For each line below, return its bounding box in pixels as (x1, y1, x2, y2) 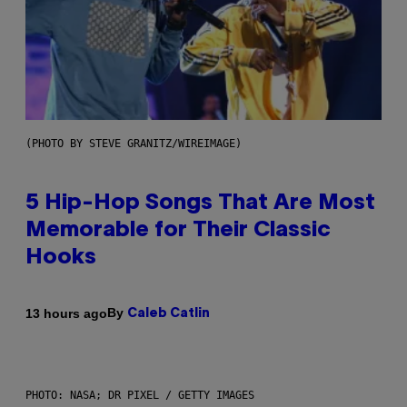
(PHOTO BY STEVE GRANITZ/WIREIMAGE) (25, 137, 242, 151)
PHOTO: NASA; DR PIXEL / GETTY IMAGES (25, 389, 254, 402)
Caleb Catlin (127, 308, 210, 321)
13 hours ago (25, 305, 107, 321)
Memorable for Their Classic (25, 221, 331, 242)
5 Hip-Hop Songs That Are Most (25, 194, 375, 214)
